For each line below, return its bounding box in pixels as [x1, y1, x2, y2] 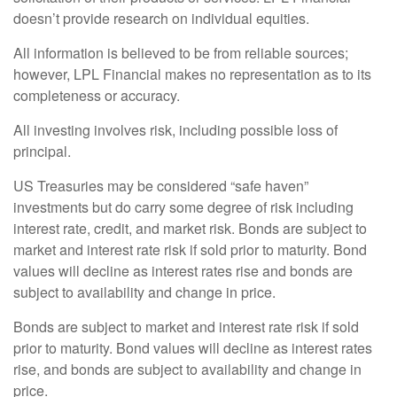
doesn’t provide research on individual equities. [13, 8, 313, 29]
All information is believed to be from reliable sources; [13, 43, 348, 64]
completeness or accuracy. [13, 85, 183, 106]
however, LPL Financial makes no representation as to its [13, 64, 371, 85]
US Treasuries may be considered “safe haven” [13, 175, 308, 197]
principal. [13, 141, 74, 162]
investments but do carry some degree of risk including [13, 197, 354, 218]
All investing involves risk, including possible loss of [13, 120, 338, 141]
